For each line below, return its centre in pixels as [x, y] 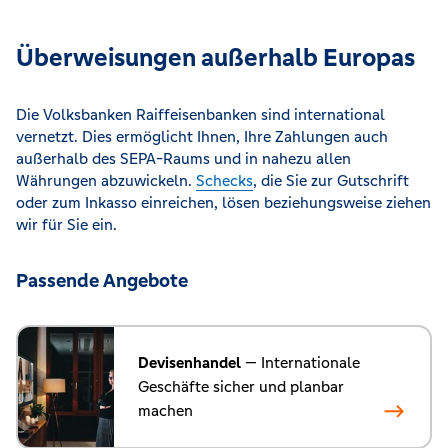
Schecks [224, 181]
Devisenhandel [189, 363]
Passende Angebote [102, 280]
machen [165, 411]
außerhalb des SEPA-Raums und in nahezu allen [183, 159]
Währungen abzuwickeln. [106, 181]
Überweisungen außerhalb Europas [215, 58]
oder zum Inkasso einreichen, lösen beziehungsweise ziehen [223, 203]
